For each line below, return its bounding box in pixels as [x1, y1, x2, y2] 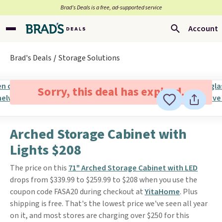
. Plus [180, 186, 198, 197]
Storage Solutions [58, 53, 120, 63]
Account [188, 23, 218, 34]
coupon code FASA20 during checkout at [10, 186, 145, 197]
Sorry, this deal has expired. [37, 83, 184, 101]
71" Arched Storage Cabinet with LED [68, 163, 198, 173]
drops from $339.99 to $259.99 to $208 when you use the [10, 174, 197, 185]
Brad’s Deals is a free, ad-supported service [60, 3, 162, 12]
